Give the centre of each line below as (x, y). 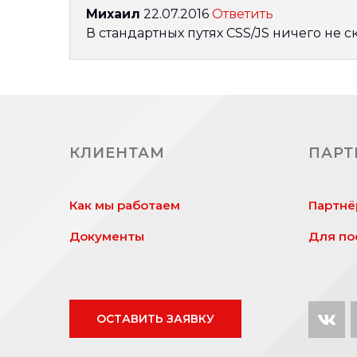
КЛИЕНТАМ (117, 153)
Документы (107, 236)
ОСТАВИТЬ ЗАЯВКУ (155, 319)
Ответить (243, 14)
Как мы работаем (125, 205)
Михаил (113, 14)
